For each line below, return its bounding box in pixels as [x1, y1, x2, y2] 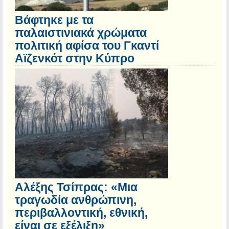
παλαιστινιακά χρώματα [15, 26, 147, 40]
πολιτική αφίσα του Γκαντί [15, 39, 159, 53]
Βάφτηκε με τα [15, 13, 94, 27]
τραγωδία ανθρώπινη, [15, 193, 136, 207]
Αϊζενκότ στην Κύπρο [15, 52, 134, 65]
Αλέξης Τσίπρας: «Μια [15, 180, 138, 194]
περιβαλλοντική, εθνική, [15, 206, 148, 220]
